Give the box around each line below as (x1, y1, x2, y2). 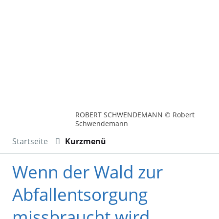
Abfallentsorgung (12, 183, 148, 206)
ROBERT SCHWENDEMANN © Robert (75, 110, 195, 120)
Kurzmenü (65, 136, 106, 147)
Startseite (12, 136, 48, 147)
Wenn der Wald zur (12, 160, 163, 184)
